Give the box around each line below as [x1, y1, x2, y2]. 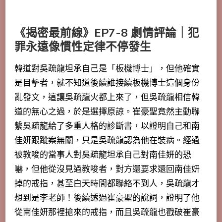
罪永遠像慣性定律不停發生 [14, 39, 151, 55]
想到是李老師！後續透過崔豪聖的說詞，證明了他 [14, 192, 200, 204]
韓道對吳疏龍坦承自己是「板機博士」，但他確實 [14, 62, 200, 74]
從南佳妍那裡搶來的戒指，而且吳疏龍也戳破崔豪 [14, 206, 200, 218]
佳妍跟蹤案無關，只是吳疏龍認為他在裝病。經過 [14, 134, 200, 146]
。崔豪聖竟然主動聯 [124, 106, 200, 117]
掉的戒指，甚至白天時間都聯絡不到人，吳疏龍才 [14, 177, 200, 189]
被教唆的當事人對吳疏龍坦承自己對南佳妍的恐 [14, 149, 191, 161]
